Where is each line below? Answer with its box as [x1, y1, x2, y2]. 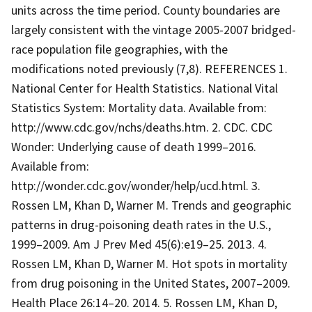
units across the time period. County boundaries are [11, 1, 280, 18]
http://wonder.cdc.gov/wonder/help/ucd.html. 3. [11, 177, 260, 194]
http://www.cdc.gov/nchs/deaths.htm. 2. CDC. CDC [11, 118, 272, 135]
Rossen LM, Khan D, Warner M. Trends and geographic [11, 196, 291, 213]
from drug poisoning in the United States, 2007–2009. [11, 274, 290, 291]
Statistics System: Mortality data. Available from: [11, 99, 267, 116]
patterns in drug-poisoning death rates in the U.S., [11, 216, 271, 233]
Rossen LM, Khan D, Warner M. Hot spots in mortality [11, 255, 287, 272]
